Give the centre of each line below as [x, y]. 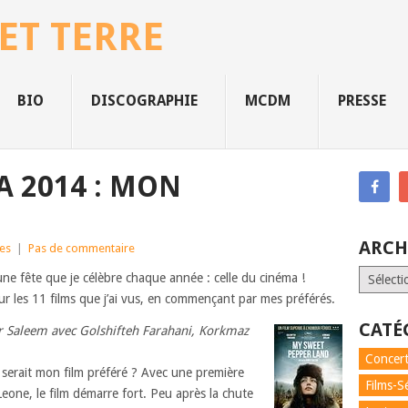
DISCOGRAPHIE [144, 101]
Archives [382, 275]
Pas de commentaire [82, 248]
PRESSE [362, 101]
